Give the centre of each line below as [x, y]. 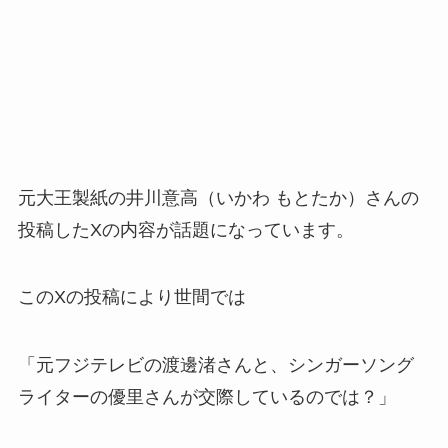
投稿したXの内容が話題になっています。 [185, 229]
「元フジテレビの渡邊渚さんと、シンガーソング [215, 365]
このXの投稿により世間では [131, 297]
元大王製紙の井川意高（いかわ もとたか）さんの [218, 197]
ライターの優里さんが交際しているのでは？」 [206, 397]
